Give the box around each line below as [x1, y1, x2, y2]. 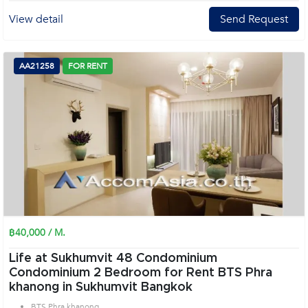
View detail [9, 12, 63, 27]
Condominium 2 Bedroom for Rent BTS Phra [9, 267, 93, 279]
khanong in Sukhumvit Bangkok [9, 281, 192, 294]
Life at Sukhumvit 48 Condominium [9, 252, 217, 265]
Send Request [220, 12, 288, 27]
